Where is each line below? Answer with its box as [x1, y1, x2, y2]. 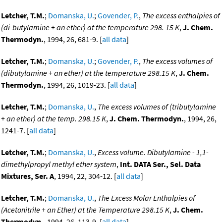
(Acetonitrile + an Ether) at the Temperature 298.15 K [1, 205, 169, 215]
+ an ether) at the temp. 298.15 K [1, 113, 106, 124]
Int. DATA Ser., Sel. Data [120, 159, 201, 169]
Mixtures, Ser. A [1, 171, 54, 181]
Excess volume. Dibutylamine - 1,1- [98, 147, 209, 158]
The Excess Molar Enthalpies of [98, 193, 195, 203]
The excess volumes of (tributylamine [98, 102, 216, 112]
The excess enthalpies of [142, 10, 220, 21]
